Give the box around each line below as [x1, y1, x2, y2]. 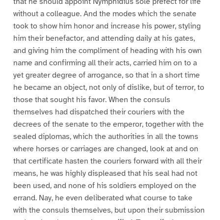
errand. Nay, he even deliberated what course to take [13, 192, 192, 203]
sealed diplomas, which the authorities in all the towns [13, 131, 198, 141]
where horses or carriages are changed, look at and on [13, 143, 198, 154]
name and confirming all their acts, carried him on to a [13, 57, 197, 68]
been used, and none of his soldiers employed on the [13, 180, 196, 191]
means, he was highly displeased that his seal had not [13, 168, 197, 178]
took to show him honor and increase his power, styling [13, 21, 201, 31]
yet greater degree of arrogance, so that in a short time [13, 70, 200, 80]
